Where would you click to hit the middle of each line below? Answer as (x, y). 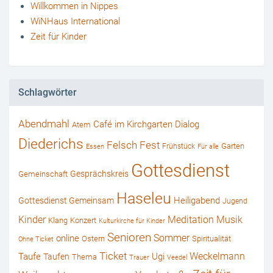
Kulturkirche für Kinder (132, 221)
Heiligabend (197, 201)
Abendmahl (44, 124)
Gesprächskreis (99, 174)
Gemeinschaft (43, 174)
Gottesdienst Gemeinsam (66, 201)
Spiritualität (211, 239)
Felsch (122, 146)
